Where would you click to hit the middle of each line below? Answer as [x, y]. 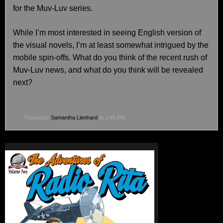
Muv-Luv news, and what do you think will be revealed [108, 70]
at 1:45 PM [111, 117]
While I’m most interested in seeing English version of [107, 33]
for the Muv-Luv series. [53, 8]
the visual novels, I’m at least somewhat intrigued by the [111, 45]
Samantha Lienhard [74, 117]
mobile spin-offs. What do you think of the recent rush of [110, 57]
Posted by [38, 117]
